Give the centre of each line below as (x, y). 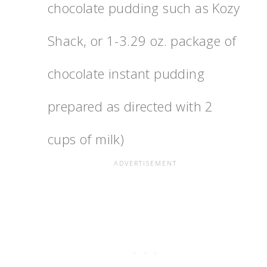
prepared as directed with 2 (131, 106)
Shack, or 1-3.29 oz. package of (142, 41)
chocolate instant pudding (126, 74)
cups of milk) (86, 139)
